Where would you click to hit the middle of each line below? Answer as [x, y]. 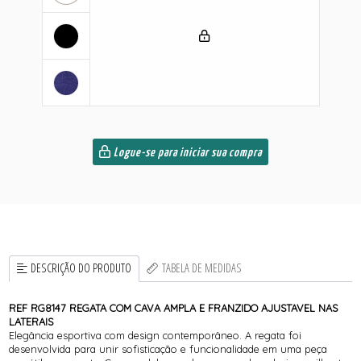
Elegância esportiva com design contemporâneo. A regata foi [156, 335]
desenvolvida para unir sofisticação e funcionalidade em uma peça [168, 349]
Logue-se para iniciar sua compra [187, 153]
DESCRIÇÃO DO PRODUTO [81, 268]
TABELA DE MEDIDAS [201, 268]
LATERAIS [31, 321]
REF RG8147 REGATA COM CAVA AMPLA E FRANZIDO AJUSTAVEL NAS [174, 307]
